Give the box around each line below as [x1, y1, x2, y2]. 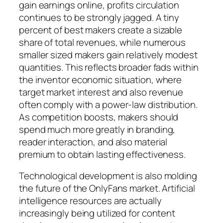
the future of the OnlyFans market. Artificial [19, 182, 195, 195]
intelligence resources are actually [19, 194, 162, 208]
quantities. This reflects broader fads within [19, 60, 199, 74]
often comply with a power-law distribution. [19, 98, 198, 111]
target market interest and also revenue [19, 85, 184, 99]
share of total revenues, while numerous [19, 35, 186, 49]
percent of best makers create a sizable [19, 23, 183, 36]
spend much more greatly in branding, [19, 122, 176, 136]
